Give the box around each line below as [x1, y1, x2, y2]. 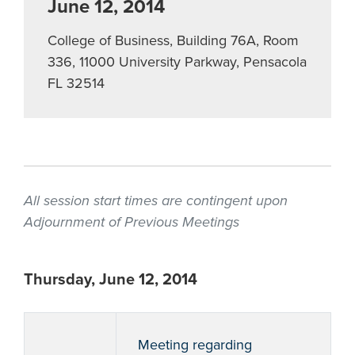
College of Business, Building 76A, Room [48, 32, 299, 49]
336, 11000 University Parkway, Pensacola [48, 53, 307, 71]
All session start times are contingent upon [24, 192, 288, 209]
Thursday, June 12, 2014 [24, 270, 197, 289]
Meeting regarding [138, 336, 252, 353]
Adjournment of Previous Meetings [24, 213, 239, 231]
